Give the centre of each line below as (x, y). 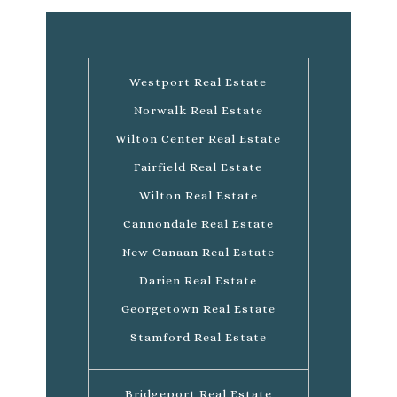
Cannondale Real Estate (198, 223)
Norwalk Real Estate (198, 110)
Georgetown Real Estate (198, 308)
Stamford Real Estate (198, 337)
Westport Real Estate (198, 82)
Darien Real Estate (198, 280)
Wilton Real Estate (198, 195)
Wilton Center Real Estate (198, 138)
